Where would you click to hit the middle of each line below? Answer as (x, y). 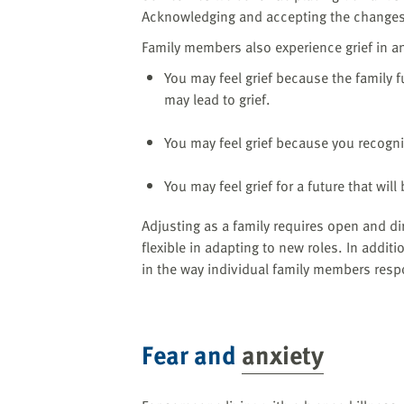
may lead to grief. (217, 100)
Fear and (192, 355)
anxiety (283, 355)
